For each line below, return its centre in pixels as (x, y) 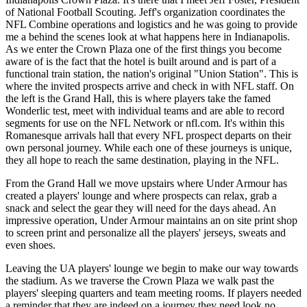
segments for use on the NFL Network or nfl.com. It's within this (145, 123)
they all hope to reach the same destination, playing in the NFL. (142, 160)
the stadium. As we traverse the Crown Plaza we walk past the (140, 280)
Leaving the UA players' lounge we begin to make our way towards (152, 268)
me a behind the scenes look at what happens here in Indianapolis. (148, 36)
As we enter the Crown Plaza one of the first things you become (144, 49)
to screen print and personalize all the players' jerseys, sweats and (146, 232)
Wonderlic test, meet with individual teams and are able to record (145, 110)
